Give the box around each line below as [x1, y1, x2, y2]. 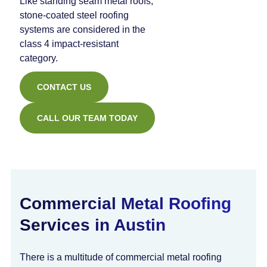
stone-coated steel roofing [20, 10, 129, 20]
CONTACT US [37, 82, 91, 92]
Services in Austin [20, 216, 166, 234]
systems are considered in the [20, 24, 145, 35]
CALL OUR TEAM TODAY [37, 113, 138, 123]
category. [20, 53, 58, 63]
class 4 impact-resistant [20, 39, 119, 49]
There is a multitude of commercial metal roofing [20, 252, 222, 262]
